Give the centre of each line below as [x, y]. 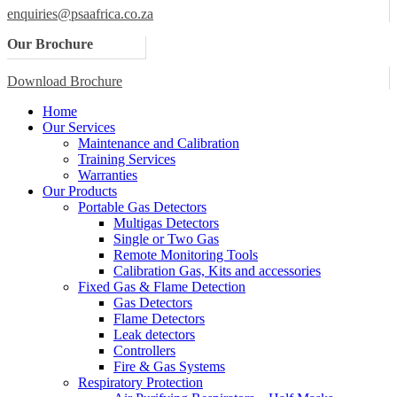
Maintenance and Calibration [159, 143]
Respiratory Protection [140, 382]
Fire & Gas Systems [169, 366]
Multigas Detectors [166, 223]
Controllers [144, 350]
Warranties [108, 175]
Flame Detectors [159, 319]
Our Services [79, 127]
